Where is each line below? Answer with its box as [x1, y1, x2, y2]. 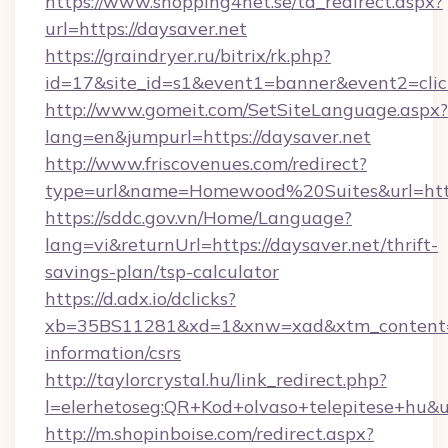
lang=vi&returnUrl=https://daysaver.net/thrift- [45, 233, 438, 256]
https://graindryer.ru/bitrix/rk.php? [45, 44, 331, 67]
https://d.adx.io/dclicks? [45, 287, 236, 310]
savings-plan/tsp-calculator [45, 260, 279, 283]
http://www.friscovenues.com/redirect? [45, 152, 367, 175]
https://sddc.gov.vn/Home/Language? [45, 206, 352, 229]
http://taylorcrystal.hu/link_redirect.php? [45, 368, 387, 391]
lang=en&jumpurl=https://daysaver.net [45, 125, 371, 148]
